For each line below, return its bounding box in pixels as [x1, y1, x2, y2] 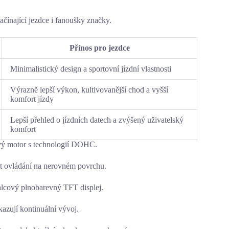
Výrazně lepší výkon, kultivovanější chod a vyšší [10, 85, 168, 94]
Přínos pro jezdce [69, 43, 130, 52]
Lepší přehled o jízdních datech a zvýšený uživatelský [10, 115, 184, 124]
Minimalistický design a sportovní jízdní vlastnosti [10, 64, 171, 73]
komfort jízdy [10, 94, 54, 103]
